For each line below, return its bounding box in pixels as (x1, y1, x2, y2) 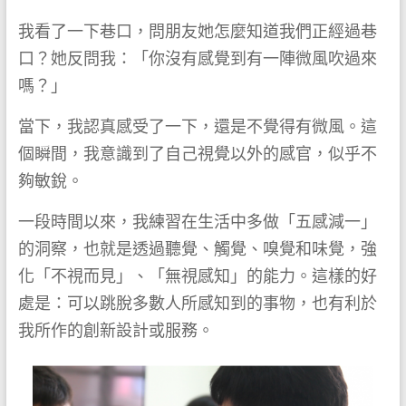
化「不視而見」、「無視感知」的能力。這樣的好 (17, 266, 377, 286)
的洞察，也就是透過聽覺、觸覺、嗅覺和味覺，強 (17, 239, 377, 259)
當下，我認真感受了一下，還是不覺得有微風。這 (17, 117, 377, 137)
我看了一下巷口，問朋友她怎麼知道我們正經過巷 (17, 22, 377, 42)
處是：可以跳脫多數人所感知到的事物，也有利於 (17, 294, 377, 314)
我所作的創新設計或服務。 (17, 321, 214, 341)
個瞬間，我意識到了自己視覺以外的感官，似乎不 (17, 144, 377, 164)
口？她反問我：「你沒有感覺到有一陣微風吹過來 (17, 49, 377, 69)
